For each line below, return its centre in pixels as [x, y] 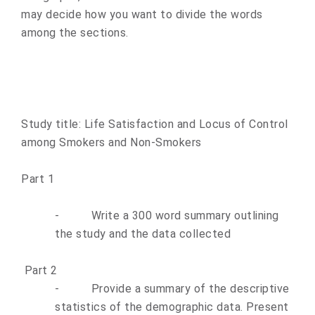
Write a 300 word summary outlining [185, 216]
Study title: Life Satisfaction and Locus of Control [155, 124]
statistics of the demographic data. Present [172, 307]
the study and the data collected [143, 234]
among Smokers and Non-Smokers [111, 142]
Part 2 [39, 270]
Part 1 [38, 179]
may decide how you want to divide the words [142, 14]
